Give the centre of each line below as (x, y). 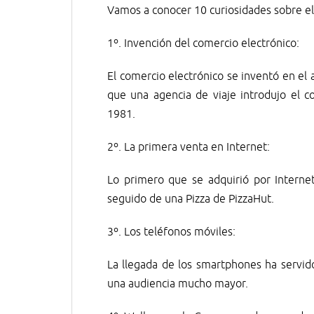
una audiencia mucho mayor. (178, 284)
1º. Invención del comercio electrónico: (203, 43)
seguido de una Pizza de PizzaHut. (191, 199)
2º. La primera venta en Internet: (189, 147)
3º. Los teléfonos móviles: (171, 232)
